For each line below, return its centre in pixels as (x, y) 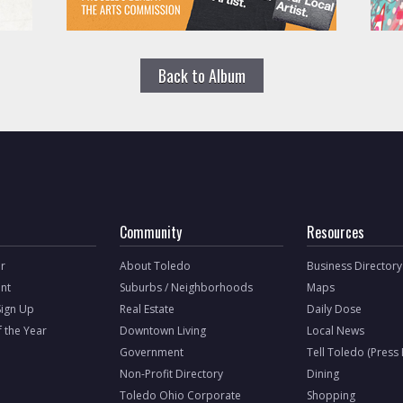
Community (151, 232)
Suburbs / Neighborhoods (187, 287)
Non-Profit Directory (172, 374)
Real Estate (148, 309)
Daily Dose (335, 309)
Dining (323, 374)
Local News (336, 331)
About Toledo (156, 266)
